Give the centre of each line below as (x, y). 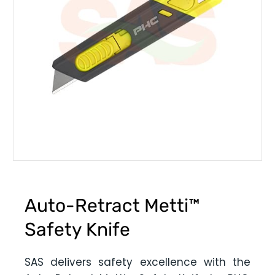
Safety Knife (77, 230)
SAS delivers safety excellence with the (137, 262)
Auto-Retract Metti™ (112, 206)
